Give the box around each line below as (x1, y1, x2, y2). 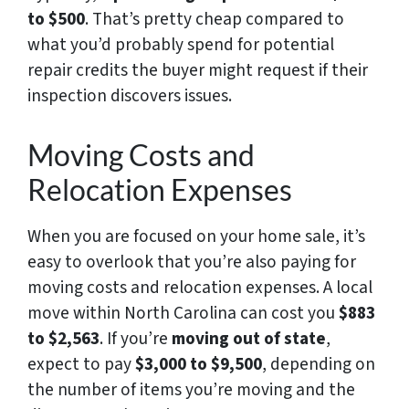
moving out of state (172, 325, 326, 351)
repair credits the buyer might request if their (27, 57, 368, 83)
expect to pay (27, 351, 135, 377)
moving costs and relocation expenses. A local (27, 274, 372, 300)
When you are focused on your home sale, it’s (27, 223, 365, 249)
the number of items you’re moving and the (27, 376, 355, 403)
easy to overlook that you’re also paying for (27, 248, 356, 275)
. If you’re (100, 325, 172, 351)
